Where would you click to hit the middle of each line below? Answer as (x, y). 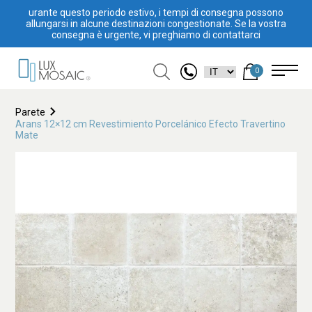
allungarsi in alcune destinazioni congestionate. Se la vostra (156, 24)
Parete (31, 112)
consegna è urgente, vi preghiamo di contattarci (156, 35)
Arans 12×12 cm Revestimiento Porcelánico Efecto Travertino (151, 124)
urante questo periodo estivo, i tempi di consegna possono (156, 13)
